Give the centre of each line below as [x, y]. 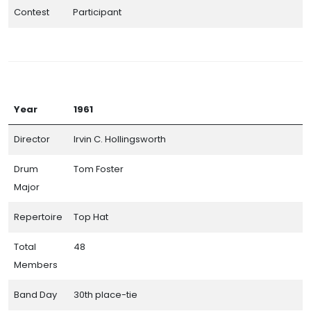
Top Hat [91, 217]
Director [32, 139]
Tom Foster [99, 169]
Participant [97, 12]
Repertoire [38, 217]
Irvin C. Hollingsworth [120, 139]
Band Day [35, 294]
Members [36, 264]
